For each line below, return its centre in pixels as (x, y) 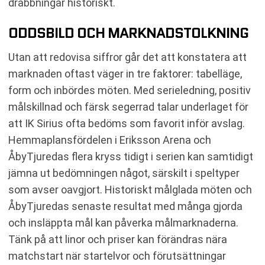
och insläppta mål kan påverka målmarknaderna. (123, 222)
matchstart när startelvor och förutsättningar (117, 256)
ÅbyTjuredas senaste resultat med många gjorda (125, 206)
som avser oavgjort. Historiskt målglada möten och (130, 189)
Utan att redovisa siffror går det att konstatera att (127, 57)
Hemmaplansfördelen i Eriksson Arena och (110, 140)
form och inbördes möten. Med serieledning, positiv (130, 90)
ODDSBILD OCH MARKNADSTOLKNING (128, 33)
